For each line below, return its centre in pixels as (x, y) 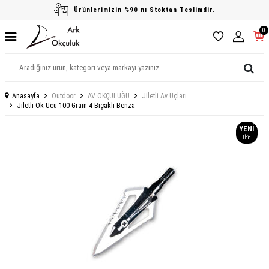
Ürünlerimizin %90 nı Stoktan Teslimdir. (144, 10)
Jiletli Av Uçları (164, 96)
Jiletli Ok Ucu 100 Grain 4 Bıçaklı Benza (76, 106)
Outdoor (64, 96)
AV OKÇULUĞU (109, 96)
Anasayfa (26, 96)
